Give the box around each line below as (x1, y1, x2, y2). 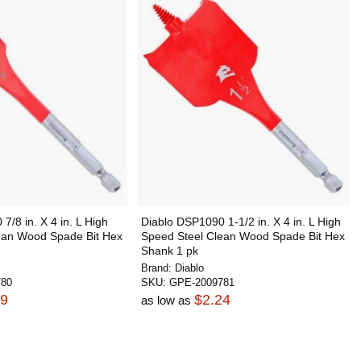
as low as (140, 293, 194, 307)
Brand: (140, 262, 175, 274)
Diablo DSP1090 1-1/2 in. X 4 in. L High (140, 215, 341, 228)
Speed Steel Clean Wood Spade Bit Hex (140, 230, 345, 243)
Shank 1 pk (140, 244, 198, 257)
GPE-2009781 (168, 276, 234, 288)
